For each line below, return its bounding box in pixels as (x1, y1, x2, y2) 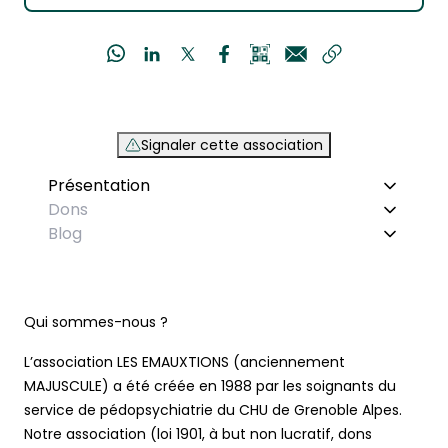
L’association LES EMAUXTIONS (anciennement (24, 352, 345, 373)
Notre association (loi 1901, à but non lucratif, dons (24, 424, 372, 445)
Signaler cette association (141, 135, 323, 156)
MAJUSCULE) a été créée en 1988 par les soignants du (24, 376, 396, 397)
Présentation (48, 174, 150, 198)
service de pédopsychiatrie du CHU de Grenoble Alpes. (24, 400, 402, 421)
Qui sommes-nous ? (24, 312, 172, 333)
